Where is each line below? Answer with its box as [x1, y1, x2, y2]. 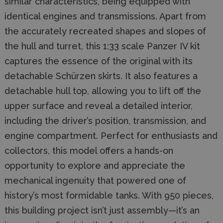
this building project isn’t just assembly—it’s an [4, 205, 200, 216]
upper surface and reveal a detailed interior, [4, 101, 193, 111]
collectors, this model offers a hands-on [4, 145, 173, 156]
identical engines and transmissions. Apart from [4, 11, 206, 22]
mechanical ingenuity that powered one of [4, 175, 186, 186]
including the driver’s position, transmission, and [4, 115, 206, 126]
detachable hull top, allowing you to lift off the [4, 86, 201, 97]
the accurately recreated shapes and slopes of [4, 26, 206, 37]
